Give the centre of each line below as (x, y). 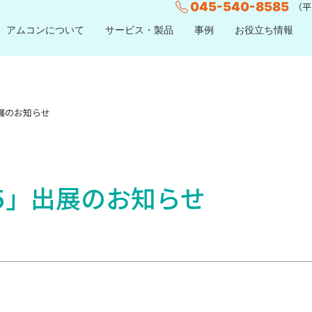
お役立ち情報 (264, 29)
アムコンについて (45, 29)
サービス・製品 (139, 29)
